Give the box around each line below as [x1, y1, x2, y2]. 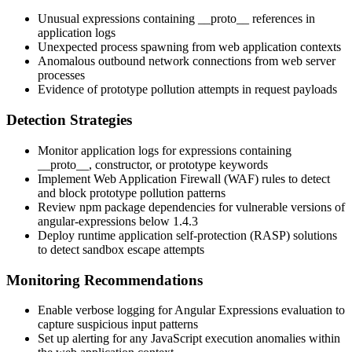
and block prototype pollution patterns [38, 185, 225, 200]
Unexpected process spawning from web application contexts [38, 40, 341, 54]
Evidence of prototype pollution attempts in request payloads [38, 82, 337, 97]
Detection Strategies [6, 112, 132, 129]
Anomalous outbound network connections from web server [38, 54, 335, 68]
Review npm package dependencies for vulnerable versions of [38, 200, 345, 214]
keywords [216, 157, 268, 171]
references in [249, 12, 315, 26]
